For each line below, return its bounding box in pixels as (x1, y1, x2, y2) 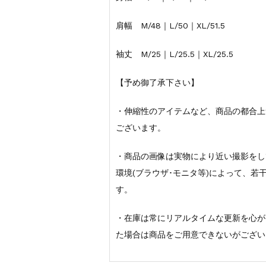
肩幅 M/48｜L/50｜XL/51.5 (116, 21, 226, 31)
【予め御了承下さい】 (116, 78, 199, 88)
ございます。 (116, 123, 166, 133)
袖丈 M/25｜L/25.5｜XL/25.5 (116, 49, 234, 59)
